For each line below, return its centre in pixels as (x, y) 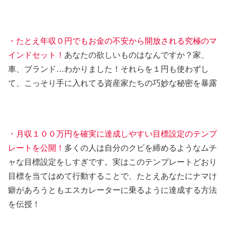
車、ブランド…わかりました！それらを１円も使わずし (108, 69)
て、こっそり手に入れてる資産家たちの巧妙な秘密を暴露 (113, 83)
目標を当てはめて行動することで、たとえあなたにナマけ (113, 176)
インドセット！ (36, 55)
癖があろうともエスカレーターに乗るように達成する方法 (113, 190)
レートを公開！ (36, 148)
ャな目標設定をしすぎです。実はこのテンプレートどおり (113, 162)
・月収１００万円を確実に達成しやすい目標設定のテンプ (113, 134)
